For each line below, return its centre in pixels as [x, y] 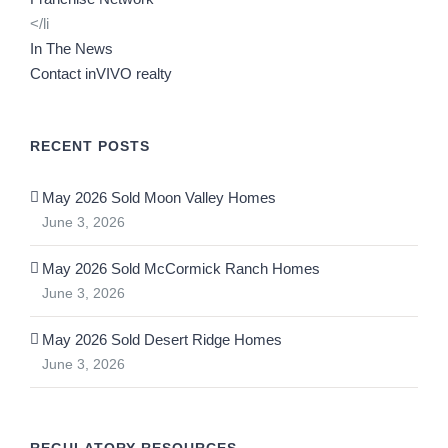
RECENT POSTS [90, 146]
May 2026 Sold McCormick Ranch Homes [181, 269]
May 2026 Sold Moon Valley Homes [159, 198]
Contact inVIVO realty [101, 74]
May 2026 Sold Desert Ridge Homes [162, 340]
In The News [71, 49]
